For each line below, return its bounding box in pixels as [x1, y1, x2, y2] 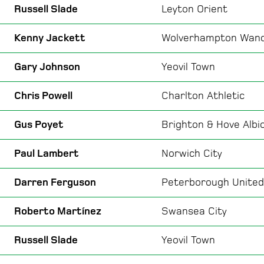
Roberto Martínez [14, 204, 101, 217]
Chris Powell [14, 89, 72, 102]
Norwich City [161, 147, 222, 160]
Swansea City [161, 204, 227, 217]
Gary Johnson [14, 60, 80, 73]
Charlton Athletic [161, 89, 245, 102]
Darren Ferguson [14, 176, 96, 189]
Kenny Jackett [14, 31, 85, 44]
